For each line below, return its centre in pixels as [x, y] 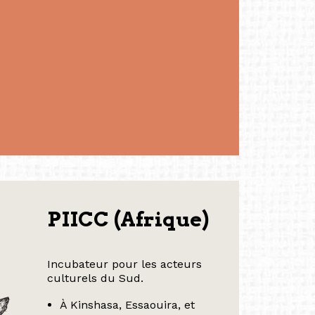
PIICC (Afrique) [128, 219]
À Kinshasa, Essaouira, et [127, 305]
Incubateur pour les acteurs [124, 264]
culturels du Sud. [95, 278]
